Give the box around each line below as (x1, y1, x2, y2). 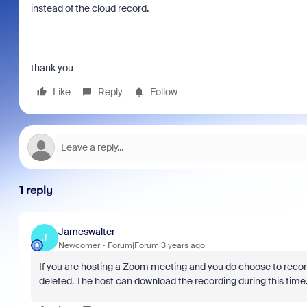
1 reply (19, 184, 53, 197)
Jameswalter (58, 225, 115, 238)
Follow (149, 86, 177, 98)
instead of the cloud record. (30, 2, 149, 14)
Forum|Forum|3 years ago (107, 239, 205, 251)
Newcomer (58, 239, 100, 251)
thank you (30, 62, 75, 74)
